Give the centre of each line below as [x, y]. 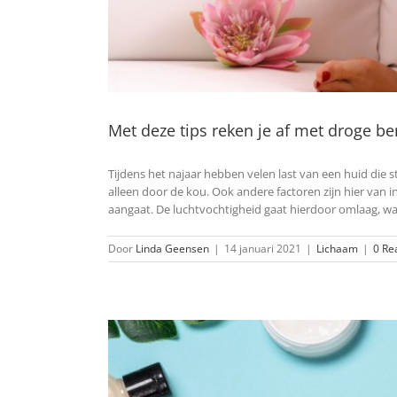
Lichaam [337, 248]
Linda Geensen [172, 248]
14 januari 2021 [263, 248]
